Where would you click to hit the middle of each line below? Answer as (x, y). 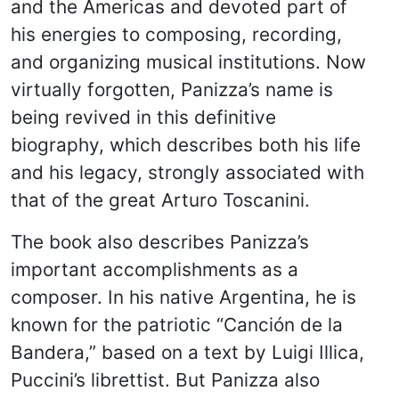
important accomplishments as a (155, 269)
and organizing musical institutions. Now (188, 62)
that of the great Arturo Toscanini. (160, 200)
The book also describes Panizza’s (160, 242)
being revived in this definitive (143, 117)
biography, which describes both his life (186, 145)
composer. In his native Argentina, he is (183, 297)
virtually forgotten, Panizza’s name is (172, 90)
